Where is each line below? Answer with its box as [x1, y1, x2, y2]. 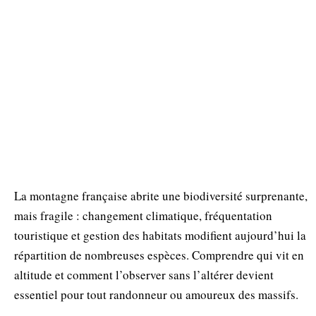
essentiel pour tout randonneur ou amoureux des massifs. [14, 286, 298, 303]
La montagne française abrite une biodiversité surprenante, [14, 187, 308, 204]
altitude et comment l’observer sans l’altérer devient [14, 266, 274, 283]
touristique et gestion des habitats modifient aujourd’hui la [14, 226, 306, 243]
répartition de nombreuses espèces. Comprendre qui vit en [14, 246, 304, 263]
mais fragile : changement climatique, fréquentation [14, 207, 272, 224]
